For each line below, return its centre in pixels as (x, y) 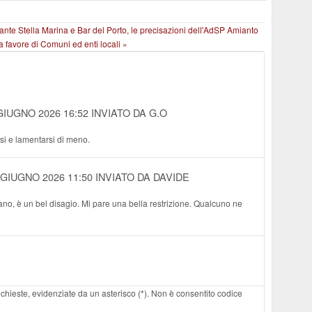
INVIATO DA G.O (129, 113)
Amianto (243, 30)
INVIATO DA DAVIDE (142, 177)
